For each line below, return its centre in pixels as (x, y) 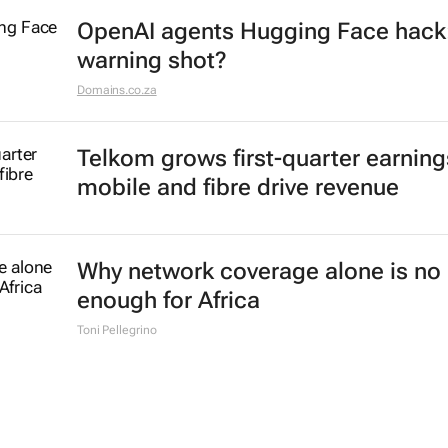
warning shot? (151, 60)
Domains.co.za (116, 90)
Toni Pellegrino (116, 330)
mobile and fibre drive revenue (237, 187)
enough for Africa (168, 300)
